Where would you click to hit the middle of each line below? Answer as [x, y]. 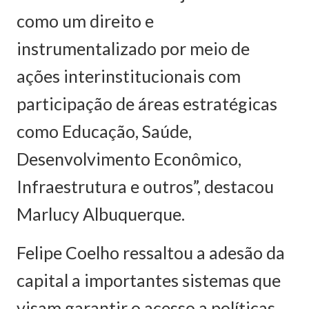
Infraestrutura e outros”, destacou [145, 186]
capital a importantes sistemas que [149, 280]
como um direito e [85, 20]
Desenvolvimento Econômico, [129, 158]
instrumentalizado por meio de [133, 48]
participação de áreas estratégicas [147, 103]
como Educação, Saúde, [104, 131]
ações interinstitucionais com [129, 76]
